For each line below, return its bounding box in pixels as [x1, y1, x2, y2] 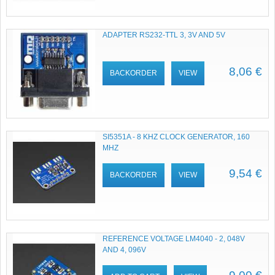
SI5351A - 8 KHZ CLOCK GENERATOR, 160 [103, 132, 250, 141]
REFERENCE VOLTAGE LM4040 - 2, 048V [103, 234, 246, 243]
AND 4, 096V [103, 245, 147, 254]
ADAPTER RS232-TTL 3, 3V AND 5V [103, 31, 226, 40]
